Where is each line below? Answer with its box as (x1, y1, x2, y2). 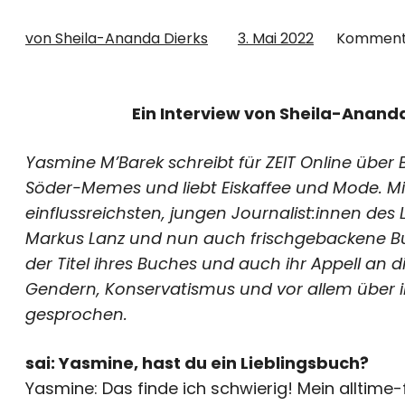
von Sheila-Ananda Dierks (25, 28, 208, 49)
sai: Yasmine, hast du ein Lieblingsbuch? (25, 352, 369, 374)
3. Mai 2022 (238, 28, 314, 49)
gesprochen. (25, 303, 127, 325)
